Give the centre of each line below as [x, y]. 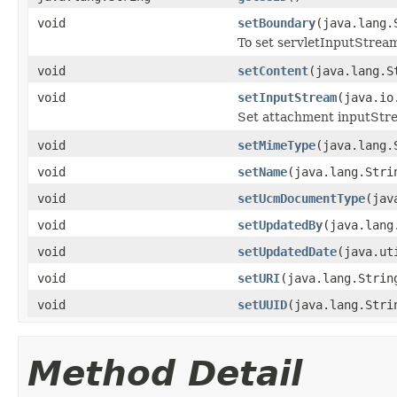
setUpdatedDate [287, 251]
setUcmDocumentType [301, 198]
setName [262, 171]
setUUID [262, 304]
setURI [259, 278]
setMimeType [276, 145]
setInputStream [287, 97]
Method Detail [165, 373]
